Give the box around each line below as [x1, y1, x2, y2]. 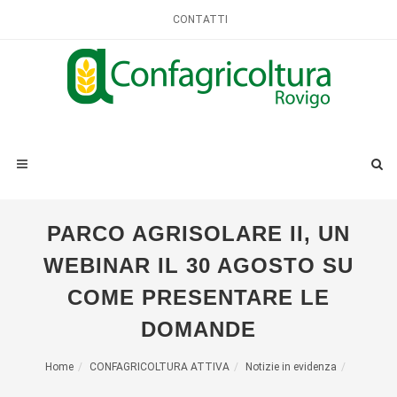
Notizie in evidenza [245, 361, 337, 373]
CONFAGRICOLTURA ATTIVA [89, 361, 230, 373]
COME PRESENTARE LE [67, 285, 330, 309]
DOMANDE [141, 317, 256, 341]
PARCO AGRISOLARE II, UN [47, 222, 350, 245]
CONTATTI [173, 13, 228, 26]
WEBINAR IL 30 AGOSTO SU [43, 253, 354, 277]
